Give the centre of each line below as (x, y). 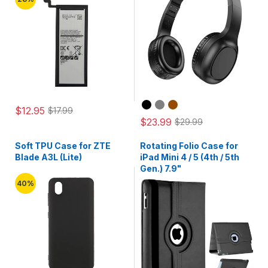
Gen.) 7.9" (161, 168)
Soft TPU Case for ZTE (63, 146)
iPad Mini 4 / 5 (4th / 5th (190, 157)
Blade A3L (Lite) (48, 157)
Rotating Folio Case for (189, 146)
